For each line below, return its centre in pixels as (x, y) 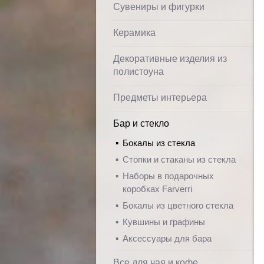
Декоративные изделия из (170, 59)
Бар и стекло (141, 123)
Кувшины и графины (164, 222)
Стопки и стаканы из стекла (179, 159)
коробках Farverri (157, 189)
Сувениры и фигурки (159, 7)
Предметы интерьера (160, 98)
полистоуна (138, 72)
